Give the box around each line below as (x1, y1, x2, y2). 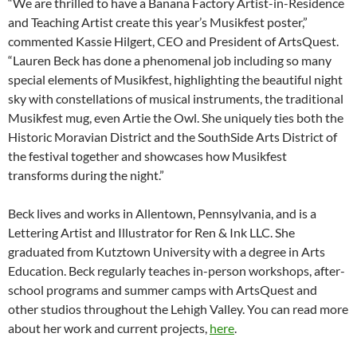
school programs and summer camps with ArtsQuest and (8, 282, 317, 298)
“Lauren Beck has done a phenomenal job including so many (8, 53, 331, 69)
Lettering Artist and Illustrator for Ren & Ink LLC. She (8, 225, 295, 241)
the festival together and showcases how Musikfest (8, 148, 287, 164)
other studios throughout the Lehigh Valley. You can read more (8, 301, 348, 317)
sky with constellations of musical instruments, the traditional (8, 91, 343, 107)
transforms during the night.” (8, 167, 164, 183)
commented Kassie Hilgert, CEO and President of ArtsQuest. (8, 33, 339, 49)
